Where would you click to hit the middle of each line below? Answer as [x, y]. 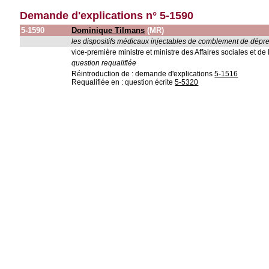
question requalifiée [104, 63]
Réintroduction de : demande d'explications [143, 74]
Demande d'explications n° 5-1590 [107, 16]
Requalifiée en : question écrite [123, 82]
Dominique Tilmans [108, 30]
